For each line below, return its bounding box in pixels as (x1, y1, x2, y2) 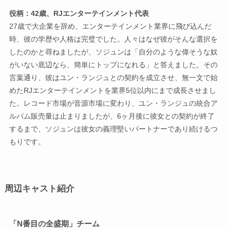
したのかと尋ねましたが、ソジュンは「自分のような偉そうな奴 (9, 47, 218, 56)
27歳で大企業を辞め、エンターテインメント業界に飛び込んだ (9, 22, 212, 30)
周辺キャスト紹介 (4, 183, 74, 194)
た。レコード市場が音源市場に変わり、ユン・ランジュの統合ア (9, 99, 218, 107)
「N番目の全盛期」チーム (9, 219, 100, 228)
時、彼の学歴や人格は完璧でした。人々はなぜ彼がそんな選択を (9, 34, 218, 43)
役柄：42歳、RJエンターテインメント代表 (9, 9, 149, 17)
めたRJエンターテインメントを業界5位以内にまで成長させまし (9, 86, 216, 94)
